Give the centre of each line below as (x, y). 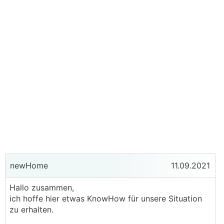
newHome (28, 165)
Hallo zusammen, (43, 187)
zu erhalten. (31, 209)
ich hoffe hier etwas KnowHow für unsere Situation (106, 198)
